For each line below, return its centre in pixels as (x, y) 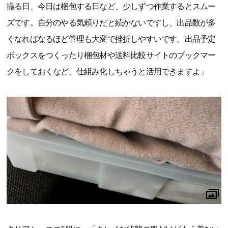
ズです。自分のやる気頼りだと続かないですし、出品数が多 (111, 22)
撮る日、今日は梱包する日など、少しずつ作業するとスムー (111, 6)
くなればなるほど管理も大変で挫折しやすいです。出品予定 (111, 39)
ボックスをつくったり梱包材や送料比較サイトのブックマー (111, 55)
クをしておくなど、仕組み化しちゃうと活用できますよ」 (107, 71)
